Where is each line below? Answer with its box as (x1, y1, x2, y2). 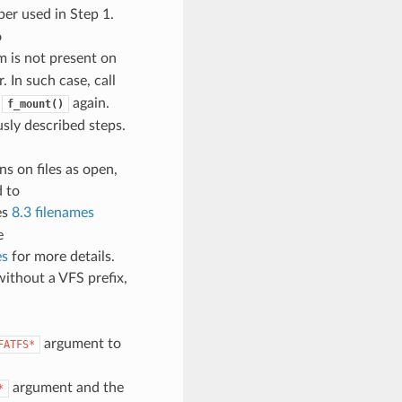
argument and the (8, 380, 124, 395)
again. (68, 95, 109, 110)
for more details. (7, 249, 115, 264)
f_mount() (6, 97, 64, 110)
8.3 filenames (11, 205, 94, 220)
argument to (39, 336, 121, 351)
